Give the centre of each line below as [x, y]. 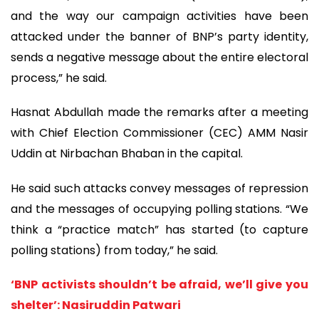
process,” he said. [59, 78]
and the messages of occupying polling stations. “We [159, 209]
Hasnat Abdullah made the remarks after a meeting [159, 113]
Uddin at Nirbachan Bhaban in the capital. [127, 154]
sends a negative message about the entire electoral [159, 57]
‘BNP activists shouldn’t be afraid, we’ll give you [159, 285]
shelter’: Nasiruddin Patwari [96, 305]
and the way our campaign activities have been [159, 16]
